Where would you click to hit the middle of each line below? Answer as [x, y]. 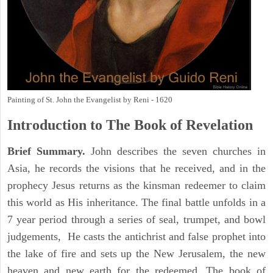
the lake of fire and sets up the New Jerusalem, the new [136, 254]
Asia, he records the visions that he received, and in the [136, 168]
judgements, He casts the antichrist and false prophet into [136, 237]
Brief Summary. [46, 151]
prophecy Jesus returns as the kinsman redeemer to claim [136, 186]
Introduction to [55, 125]
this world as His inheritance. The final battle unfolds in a [136, 203]
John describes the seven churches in [175, 151]
